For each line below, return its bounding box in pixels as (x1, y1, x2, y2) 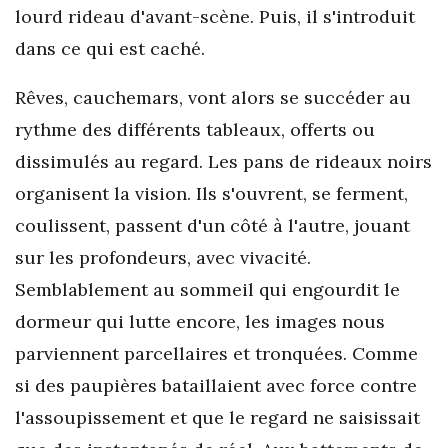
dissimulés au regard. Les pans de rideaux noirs (15, 150, 432, 173)
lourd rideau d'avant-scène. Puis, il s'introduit (15, 5, 415, 28)
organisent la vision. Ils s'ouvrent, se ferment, (15, 182, 408, 205)
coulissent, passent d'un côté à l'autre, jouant (15, 214, 410, 237)
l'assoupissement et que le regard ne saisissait (15, 406, 420, 429)
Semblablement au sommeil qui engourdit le (15, 278, 400, 301)
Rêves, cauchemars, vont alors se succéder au (15, 86, 411, 109)
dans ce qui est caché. (15, 37, 205, 60)
